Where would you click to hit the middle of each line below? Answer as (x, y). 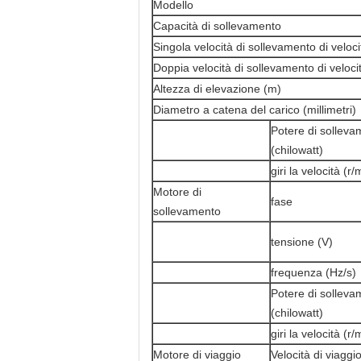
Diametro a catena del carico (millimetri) (255, 110)
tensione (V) (302, 242)
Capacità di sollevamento (217, 26)
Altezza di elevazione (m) (217, 89)
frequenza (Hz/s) (313, 272)
